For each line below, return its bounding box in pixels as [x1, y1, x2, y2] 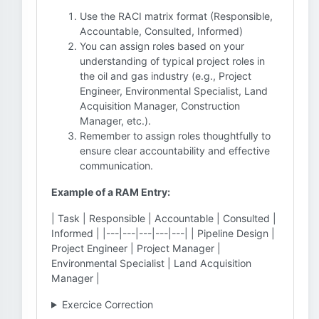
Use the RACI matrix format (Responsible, [80, 10, 273, 22]
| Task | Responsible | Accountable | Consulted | [51, 212, 276, 224]
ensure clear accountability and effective [80, 145, 270, 157]
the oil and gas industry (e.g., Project [80, 70, 251, 82]
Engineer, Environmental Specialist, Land [80, 85, 268, 97]
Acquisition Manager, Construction [80, 100, 240, 112]
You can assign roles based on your [80, 40, 244, 52]
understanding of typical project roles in [80, 55, 265, 67]
